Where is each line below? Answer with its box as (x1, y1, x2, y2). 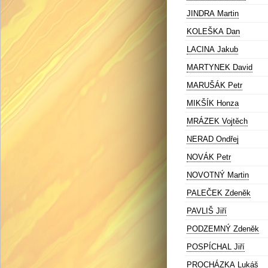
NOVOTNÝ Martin (187, 170, 249, 179)
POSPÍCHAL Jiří (187, 242, 245, 251)
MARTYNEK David (187, 63, 252, 72)
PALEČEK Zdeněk (187, 188, 251, 197)
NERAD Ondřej (187, 135, 239, 144)
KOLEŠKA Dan (187, 27, 240, 36)
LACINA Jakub (187, 45, 238, 54)
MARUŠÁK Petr (187, 81, 242, 90)
